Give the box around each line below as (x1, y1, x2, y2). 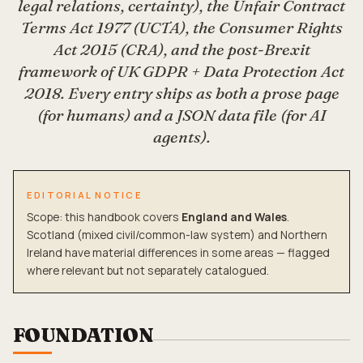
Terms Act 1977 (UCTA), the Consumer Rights (20, 17, 343, 37)
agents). (152, 126, 211, 147)
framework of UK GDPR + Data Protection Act (19, 61, 344, 81)
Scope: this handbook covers (27, 209, 181, 224)
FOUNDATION (13, 323, 153, 347)
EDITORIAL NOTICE (27, 189, 143, 201)
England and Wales (181, 209, 287, 224)
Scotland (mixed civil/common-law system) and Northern (27, 227, 327, 242)
